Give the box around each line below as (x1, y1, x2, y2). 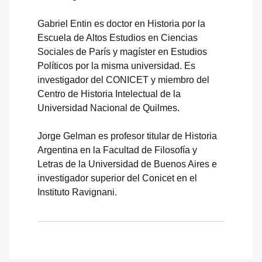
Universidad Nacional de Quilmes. (37, 102, 180, 113)
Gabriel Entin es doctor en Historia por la (37, 18, 205, 29)
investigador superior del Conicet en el (37, 173, 197, 183)
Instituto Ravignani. (37, 187, 117, 197)
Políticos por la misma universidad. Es (37, 60, 195, 71)
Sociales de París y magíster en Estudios (37, 46, 207, 57)
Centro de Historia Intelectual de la (37, 88, 181, 99)
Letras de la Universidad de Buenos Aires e (37, 158, 217, 169)
